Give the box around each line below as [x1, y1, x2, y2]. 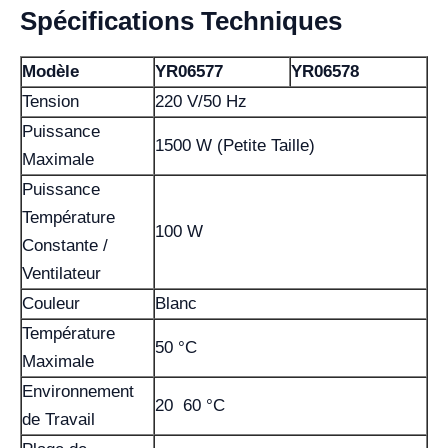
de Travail [22, 409, 95, 429]
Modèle [22, 61, 79, 81]
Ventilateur [22, 263, 101, 283]
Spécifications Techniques [20, 5, 342, 36]
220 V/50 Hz [155, 91, 247, 111]
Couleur [22, 293, 80, 313]
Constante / [22, 235, 108, 255]
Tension [22, 91, 79, 111]
